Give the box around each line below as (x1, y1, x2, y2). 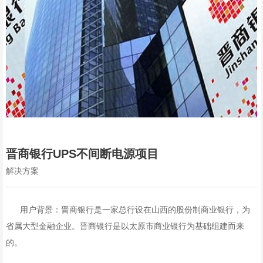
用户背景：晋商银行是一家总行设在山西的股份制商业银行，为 (6, 204, 251, 214)
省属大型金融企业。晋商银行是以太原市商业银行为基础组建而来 (6, 221, 245, 231)
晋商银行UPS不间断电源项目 (6, 147, 159, 160)
